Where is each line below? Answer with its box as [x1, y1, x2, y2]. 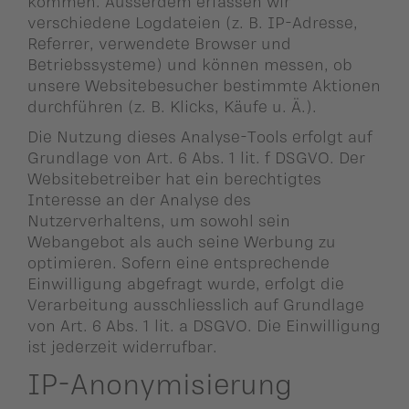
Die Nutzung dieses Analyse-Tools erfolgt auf [27, 127, 372, 146]
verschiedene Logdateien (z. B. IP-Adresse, [27, 12, 358, 31]
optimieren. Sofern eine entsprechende [27, 253, 330, 272]
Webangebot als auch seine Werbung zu [27, 232, 336, 251]
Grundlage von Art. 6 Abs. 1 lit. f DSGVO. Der [27, 148, 365, 167]
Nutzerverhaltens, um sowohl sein [27, 211, 290, 230]
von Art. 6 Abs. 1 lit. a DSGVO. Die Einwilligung [27, 316, 381, 335]
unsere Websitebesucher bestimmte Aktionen [27, 75, 381, 94]
